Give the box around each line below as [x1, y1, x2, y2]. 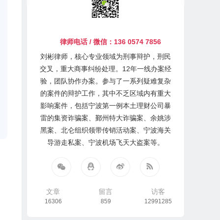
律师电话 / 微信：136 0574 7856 [60, 38, 162, 46]
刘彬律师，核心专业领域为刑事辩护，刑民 [40, 53, 171, 60]
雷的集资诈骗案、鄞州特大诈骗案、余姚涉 [40, 114, 171, 122]
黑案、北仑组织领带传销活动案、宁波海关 [40, 126, 171, 134]
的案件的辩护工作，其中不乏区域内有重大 [40, 89, 171, 97]
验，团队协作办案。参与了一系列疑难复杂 [40, 77, 171, 85]
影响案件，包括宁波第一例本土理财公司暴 [40, 102, 171, 110]
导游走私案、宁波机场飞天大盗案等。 [47, 138, 165, 146]
